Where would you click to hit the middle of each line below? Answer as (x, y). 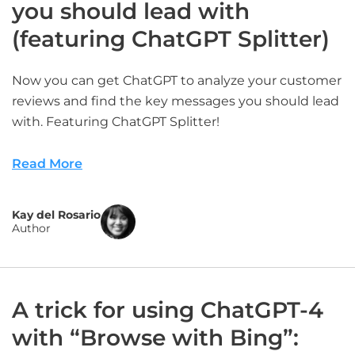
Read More (47, 164)
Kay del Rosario (56, 215)
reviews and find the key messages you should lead (176, 101)
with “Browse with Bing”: (155, 338)
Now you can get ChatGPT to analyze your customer (177, 80)
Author (31, 228)
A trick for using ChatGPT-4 (168, 310)
